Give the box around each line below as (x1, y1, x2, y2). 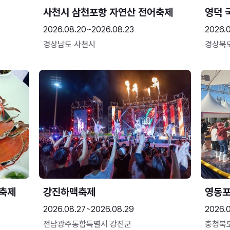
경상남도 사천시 (43, 40, 95, 49)
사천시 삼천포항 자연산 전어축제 (43, 6, 173, 18)
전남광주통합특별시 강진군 (43, 219, 131, 229)
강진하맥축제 (43, 186, 95, 198)
